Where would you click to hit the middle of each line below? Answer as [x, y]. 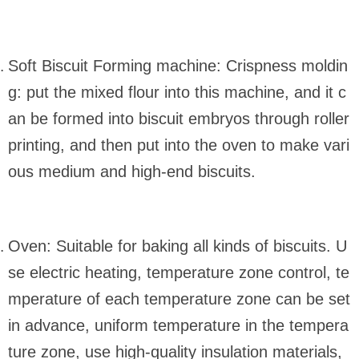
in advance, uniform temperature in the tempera [178, 326]
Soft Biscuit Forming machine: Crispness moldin [178, 66]
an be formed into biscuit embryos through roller [179, 119]
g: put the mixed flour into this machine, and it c [177, 93]
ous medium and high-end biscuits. [132, 172]
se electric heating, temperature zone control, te [179, 273]
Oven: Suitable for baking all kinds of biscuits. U [177, 246]
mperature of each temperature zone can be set [179, 299]
